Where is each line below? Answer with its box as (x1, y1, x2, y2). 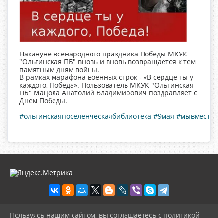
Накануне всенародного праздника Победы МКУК (19, 49, 187, 59)
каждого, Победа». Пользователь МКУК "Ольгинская (19, 80, 194, 90)
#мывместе (176, 111, 214, 121)
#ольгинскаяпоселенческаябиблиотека (19, 111, 151, 121)
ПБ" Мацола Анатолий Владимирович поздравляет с (19, 88, 197, 98)
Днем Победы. (19, 96, 67, 106)
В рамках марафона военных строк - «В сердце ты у (19, 73, 193, 82)
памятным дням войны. (19, 65, 99, 74)
